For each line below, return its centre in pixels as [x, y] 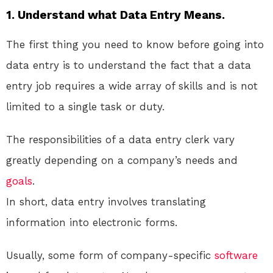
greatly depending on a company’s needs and [122, 161]
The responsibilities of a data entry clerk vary [120, 140]
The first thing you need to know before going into [135, 45]
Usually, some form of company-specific [110, 256]
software [236, 256]
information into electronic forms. [92, 223]
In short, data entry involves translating [106, 202]
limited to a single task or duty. [85, 107]
